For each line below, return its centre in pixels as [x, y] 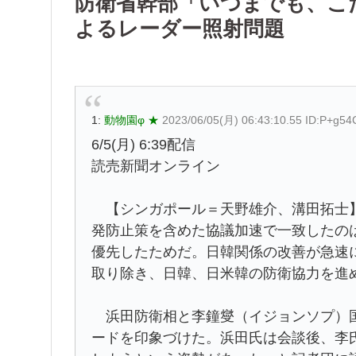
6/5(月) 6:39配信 [143, 144]
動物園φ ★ [132, 120]
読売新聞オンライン [156, 166]
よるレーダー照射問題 [180, 28]
